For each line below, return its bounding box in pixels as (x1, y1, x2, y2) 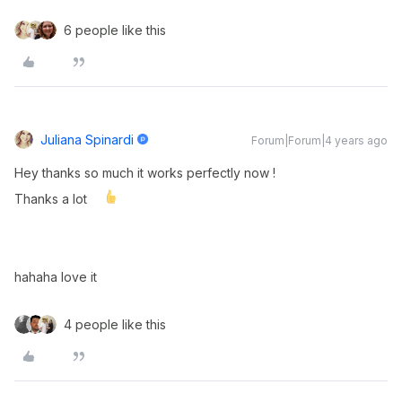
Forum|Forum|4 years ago (251, 134, 388, 147)
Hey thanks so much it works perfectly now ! (14, 165, 275, 180)
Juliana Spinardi (40, 132, 134, 147)
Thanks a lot (14, 191, 91, 206)
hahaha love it (14, 269, 97, 284)
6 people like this (64, 22, 166, 38)
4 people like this (64, 317, 166, 332)
